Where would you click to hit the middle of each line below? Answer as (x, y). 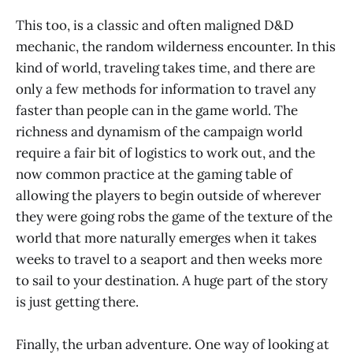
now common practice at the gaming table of (154, 174)
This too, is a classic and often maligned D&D (155, 25)
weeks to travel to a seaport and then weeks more (169, 259)
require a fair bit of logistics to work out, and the (165, 152)
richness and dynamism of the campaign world (159, 131)
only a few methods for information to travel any (166, 89)
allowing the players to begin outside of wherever (168, 195)
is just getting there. (77, 301)
